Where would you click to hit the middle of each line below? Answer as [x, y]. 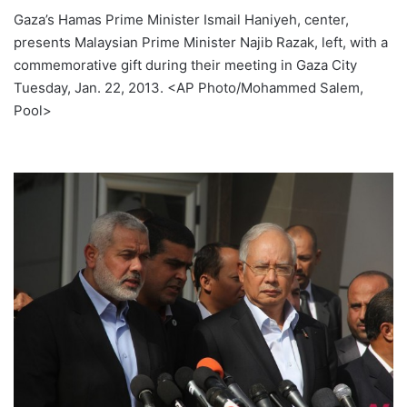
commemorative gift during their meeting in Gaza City [185, 65]
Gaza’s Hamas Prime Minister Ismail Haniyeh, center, [181, 20]
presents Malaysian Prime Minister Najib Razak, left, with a [201, 43]
